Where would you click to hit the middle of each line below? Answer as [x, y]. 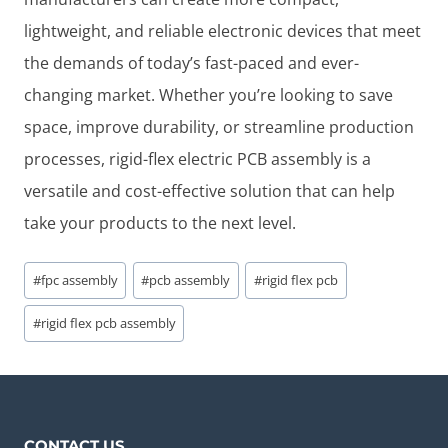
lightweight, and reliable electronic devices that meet [222, 31]
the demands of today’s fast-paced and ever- [191, 63]
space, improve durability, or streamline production [219, 127]
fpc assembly [79, 279]
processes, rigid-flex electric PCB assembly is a [197, 159]
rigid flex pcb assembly [108, 323]
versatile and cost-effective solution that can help [209, 191]
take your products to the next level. [160, 223]
